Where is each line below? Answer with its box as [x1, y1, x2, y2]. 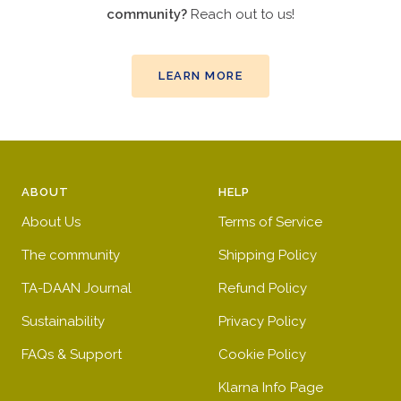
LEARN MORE [158, 68, 243, 82]
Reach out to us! [191, 5, 294, 22]
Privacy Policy [218, 312, 306, 329]
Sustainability [21, 312, 105, 329]
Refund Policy [218, 279, 307, 296]
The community [21, 246, 120, 263]
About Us [21, 213, 81, 230]
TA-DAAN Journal [21, 279, 132, 296]
